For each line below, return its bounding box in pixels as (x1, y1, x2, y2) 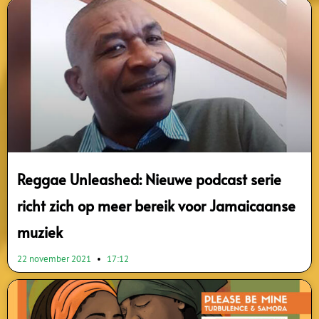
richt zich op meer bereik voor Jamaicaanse (17, 196, 296, 216)
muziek (17, 222, 63, 243)
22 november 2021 (17, 253, 93, 266)
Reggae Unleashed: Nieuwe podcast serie (17, 169, 281, 190)
